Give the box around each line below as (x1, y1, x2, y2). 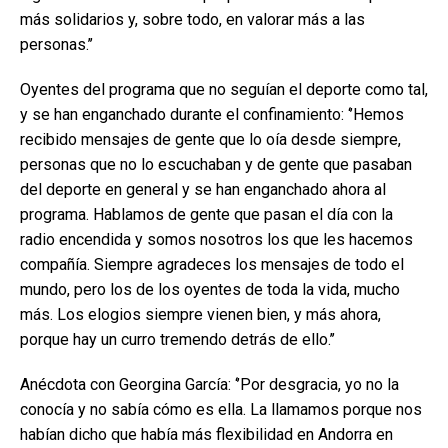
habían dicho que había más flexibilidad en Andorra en (20, 425, 393, 444)
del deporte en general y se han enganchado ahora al (20, 180, 386, 199)
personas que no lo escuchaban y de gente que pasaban (20, 155, 412, 174)
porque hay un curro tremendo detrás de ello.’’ (20, 330, 335, 349)
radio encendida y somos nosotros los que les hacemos (20, 230, 413, 249)
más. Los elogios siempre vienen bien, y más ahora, (20, 305, 381, 324)
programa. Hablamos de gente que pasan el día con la (20, 205, 393, 224)
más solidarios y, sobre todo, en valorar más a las (20, 10, 365, 29)
